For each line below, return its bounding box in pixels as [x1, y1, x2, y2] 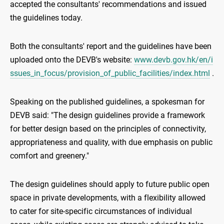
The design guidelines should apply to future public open [10, 179, 209, 189]
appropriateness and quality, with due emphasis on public [10, 137, 212, 147]
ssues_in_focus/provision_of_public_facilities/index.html [10, 68, 210, 78]
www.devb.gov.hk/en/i [134, 55, 213, 65]
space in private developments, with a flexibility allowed [10, 193, 205, 203]
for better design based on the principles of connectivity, [10, 124, 206, 134]
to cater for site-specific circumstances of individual [10, 206, 192, 216]
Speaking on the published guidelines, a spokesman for [10, 97, 204, 107]
